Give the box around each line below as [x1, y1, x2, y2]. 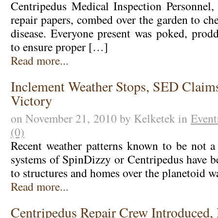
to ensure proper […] [10, 38, 108, 54]
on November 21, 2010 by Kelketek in [10, 110, 191, 126]
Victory [10, 91, 52, 110]
